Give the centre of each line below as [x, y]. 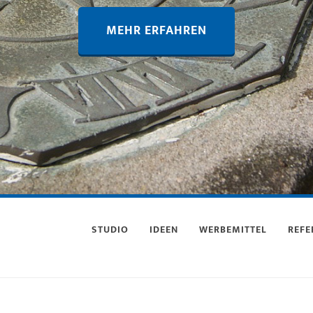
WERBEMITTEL [233, 230]
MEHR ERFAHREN [156, 31]
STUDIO [110, 230]
